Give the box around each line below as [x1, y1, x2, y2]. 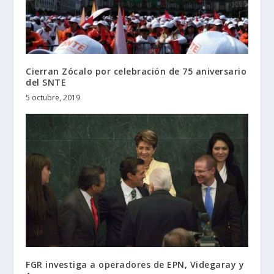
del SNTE [26, 76, 67, 89]
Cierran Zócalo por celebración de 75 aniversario [26, 65, 247, 78]
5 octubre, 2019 [26, 92, 81, 103]
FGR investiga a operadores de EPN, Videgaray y [26, 259, 245, 271]
